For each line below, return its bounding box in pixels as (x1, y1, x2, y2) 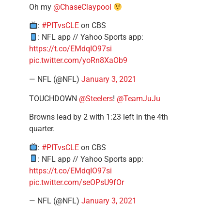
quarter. (29, 124, 55, 134)
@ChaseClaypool (53, 2, 111, 12)
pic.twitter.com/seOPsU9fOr (29, 177, 124, 187)
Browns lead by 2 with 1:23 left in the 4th (29, 112, 168, 122)
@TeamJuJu (117, 93, 160, 103)
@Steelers (79, 93, 113, 103)
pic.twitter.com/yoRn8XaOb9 (29, 56, 127, 65)
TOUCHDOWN (29, 93, 79, 103)
